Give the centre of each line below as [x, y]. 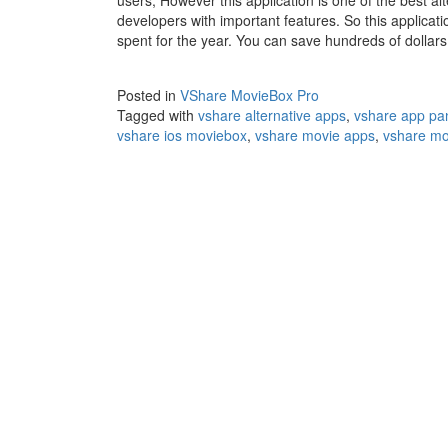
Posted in [148, 95]
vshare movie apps [315, 135]
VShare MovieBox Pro [249, 95]
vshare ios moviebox [182, 135]
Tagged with [157, 115]
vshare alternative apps [272, 115]
